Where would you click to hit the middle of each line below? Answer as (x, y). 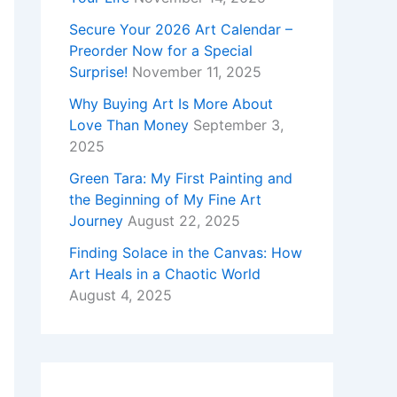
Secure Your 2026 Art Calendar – (181, 30)
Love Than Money (129, 125)
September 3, (238, 125)
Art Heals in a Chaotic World (165, 274)
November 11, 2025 (197, 72)
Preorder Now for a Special (161, 51)
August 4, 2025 (121, 296)
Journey (96, 221)
